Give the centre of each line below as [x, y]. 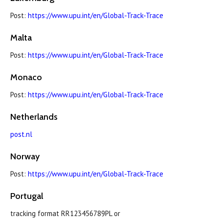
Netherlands [34, 117]
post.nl [21, 134]
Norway [25, 156]
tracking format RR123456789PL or [65, 213]
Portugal [27, 196]
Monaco [26, 77]
